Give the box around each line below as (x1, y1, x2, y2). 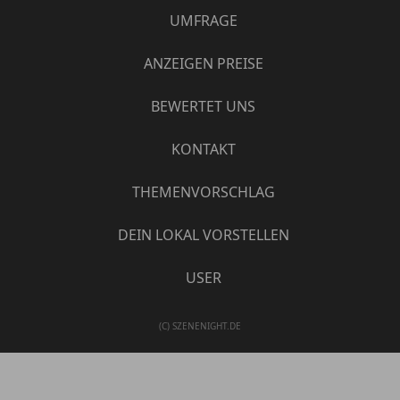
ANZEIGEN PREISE (143, 53, 263, 73)
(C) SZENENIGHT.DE (159, 319, 241, 332)
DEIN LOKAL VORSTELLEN (117, 224, 289, 245)
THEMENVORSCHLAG (131, 181, 275, 202)
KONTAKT (171, 138, 236, 159)
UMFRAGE (169, 10, 237, 30)
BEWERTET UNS (151, 96, 255, 116)
